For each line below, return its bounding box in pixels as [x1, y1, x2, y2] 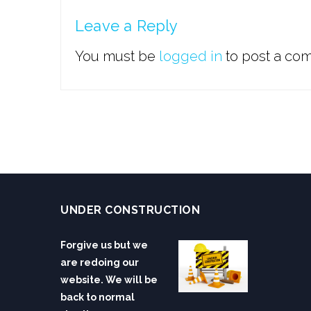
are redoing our [60, 257, 139, 268]
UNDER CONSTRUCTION [60, 203, 200, 217]
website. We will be [60, 274, 158, 285]
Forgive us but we [60, 239, 148, 251]
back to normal [60, 292, 135, 303]
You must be [75, 48, 159, 65]
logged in [159, 48, 222, 65]
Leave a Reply [75, 17, 178, 35]
